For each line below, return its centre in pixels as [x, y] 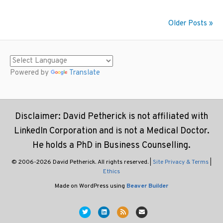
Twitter [95, 212]
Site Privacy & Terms [181, 163]
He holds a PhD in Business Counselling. [111, 146]
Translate [85, 73]
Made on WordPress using [91, 186]
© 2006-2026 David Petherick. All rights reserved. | [82, 163]
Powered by [30, 73]
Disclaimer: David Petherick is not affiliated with [111, 117]
